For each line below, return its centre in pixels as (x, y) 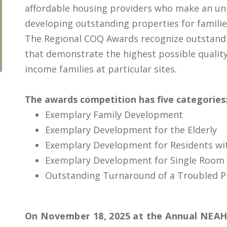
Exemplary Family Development (114, 115)
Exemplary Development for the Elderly (131, 130)
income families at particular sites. (101, 69)
